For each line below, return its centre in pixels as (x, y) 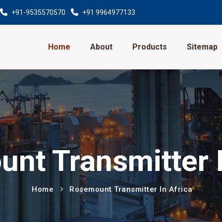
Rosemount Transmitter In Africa (131, 189)
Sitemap (202, 47)
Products (149, 47)
